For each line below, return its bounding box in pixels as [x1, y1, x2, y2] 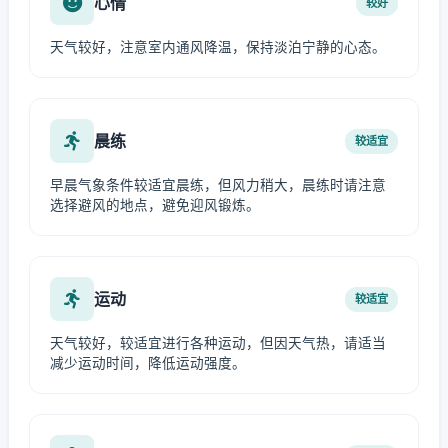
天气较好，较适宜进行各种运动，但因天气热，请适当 [50, 335, 386, 351]
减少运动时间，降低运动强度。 [50, 355, 246, 371]
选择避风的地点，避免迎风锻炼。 [50, 197, 260, 213]
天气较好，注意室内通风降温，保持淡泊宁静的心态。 [50, 39, 386, 55]
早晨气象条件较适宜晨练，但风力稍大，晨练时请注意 [50, 177, 386, 193]
